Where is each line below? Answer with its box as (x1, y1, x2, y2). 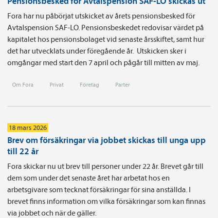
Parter (115, 80, 130, 88)
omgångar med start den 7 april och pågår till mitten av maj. (7, 57, 200, 67)
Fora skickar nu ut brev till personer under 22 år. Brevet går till (7, 161, 203, 171)
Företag (80, 80, 99, 88)
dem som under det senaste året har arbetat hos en (7, 172, 170, 182)
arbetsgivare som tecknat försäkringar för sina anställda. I (7, 184, 191, 194)
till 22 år (7, 145, 38, 157)
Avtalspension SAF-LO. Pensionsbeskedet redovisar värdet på (7, 22, 204, 32)
